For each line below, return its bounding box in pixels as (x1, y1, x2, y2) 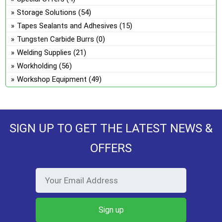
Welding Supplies (17, 48, 72, 57)
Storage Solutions (17, 8, 77, 17)
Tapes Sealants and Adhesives (17, 21, 118, 30)
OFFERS (90, 141, 132, 155)
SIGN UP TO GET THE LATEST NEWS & (9, 121, 213, 135)
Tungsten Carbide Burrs (17, 35, 95, 44)
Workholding (17, 61, 57, 70)
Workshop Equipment (17, 75, 87, 84)
